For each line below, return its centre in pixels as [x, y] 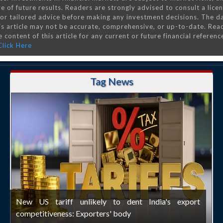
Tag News [111, 81]
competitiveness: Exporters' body [73, 213]
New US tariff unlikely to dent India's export [108, 201]
